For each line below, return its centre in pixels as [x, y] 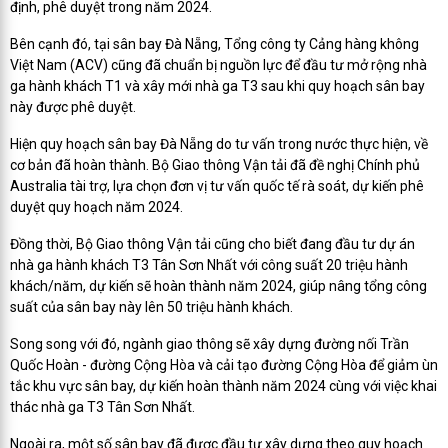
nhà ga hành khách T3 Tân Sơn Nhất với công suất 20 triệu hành [209, 264]
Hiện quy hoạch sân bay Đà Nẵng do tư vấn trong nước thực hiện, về [219, 143]
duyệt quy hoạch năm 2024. [96, 206]
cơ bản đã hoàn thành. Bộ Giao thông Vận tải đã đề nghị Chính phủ [215, 164]
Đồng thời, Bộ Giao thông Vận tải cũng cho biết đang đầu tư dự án [212, 243]
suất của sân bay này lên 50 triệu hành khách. [151, 306]
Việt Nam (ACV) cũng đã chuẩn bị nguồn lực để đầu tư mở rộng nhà [218, 64]
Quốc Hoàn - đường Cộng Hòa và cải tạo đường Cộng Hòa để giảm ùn [224, 364]
